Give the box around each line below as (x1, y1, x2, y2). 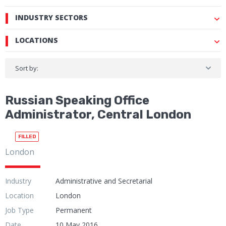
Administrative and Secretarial (55, 176, 152, 186)
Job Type (5, 205, 34, 215)
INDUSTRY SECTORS (15, 13, 88, 23)
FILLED (18, 134, 36, 140)
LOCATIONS (15, 35, 58, 45)
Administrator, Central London (5, 107, 191, 122)
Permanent (55, 205, 92, 215)
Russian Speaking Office (5, 93, 149, 108)
